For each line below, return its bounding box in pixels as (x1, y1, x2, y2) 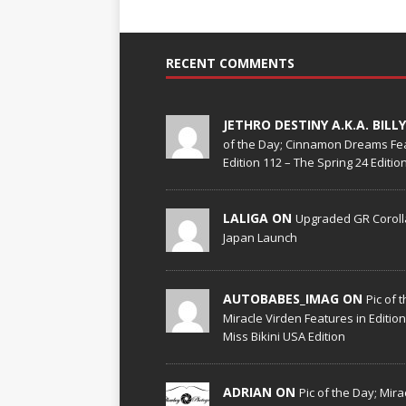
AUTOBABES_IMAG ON (222, 289, 366, 307)
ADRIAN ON (222, 382, 299, 401)
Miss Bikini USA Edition (222, 327, 345, 344)
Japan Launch (222, 228, 297, 246)
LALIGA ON (222, 208, 295, 227)
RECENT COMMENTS (165, 53, 295, 72)
